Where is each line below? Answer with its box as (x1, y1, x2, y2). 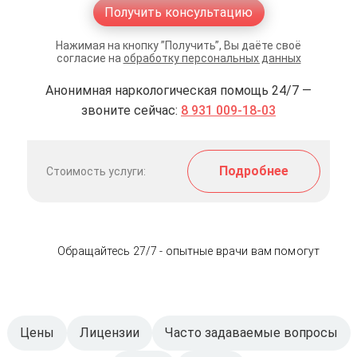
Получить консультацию (104, 5, 253, 20)
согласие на (56, 52, 124, 65)
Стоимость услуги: (46, 165, 146, 178)
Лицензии (79, 325, 139, 340)
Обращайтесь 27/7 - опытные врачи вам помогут (57, 245, 320, 257)
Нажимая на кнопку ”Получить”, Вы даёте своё (56, 39, 301, 52)
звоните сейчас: (81, 103, 181, 118)
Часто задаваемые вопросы (164, 325, 338, 340)
